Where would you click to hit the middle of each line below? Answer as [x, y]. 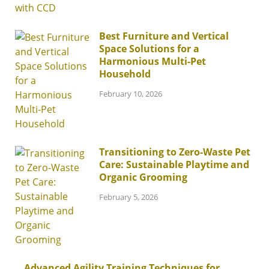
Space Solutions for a [149, 49]
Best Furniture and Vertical [164, 36]
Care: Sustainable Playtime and [174, 165]
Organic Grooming [143, 177]
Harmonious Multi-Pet [153, 61]
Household [125, 74]
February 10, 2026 [131, 93]
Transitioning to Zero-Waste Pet [175, 152]
